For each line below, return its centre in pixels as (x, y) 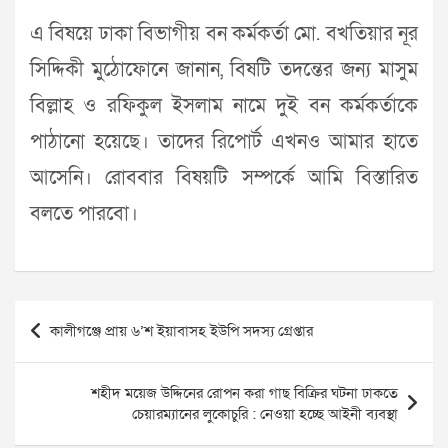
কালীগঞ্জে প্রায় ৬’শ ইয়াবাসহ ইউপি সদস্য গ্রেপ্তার (181, 331)
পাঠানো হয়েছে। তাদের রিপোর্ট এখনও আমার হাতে (224, 142)
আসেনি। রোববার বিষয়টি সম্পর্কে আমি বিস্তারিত (224, 178)
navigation (72, 348)
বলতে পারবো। (84, 214)
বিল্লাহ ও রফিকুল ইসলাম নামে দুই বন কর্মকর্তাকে (224, 106)
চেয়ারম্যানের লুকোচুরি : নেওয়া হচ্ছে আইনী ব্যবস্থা (265, 414)
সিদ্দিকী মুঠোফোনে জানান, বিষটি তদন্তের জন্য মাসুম (224, 70)
